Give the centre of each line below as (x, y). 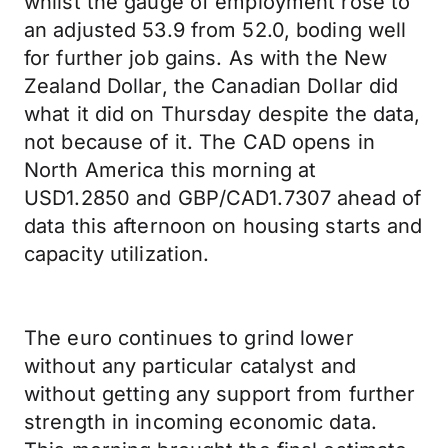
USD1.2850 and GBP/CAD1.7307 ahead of (223, 198)
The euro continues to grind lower (189, 338)
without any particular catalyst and (190, 366)
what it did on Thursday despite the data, (222, 114)
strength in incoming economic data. (200, 422)
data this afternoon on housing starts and (223, 226)
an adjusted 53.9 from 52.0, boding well (215, 30)
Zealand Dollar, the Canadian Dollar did (211, 86)
